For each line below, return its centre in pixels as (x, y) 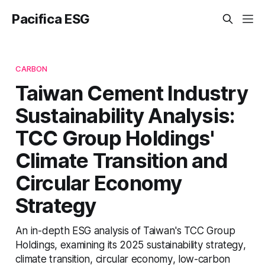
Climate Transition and (121, 160)
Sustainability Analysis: (125, 115)
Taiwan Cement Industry (131, 93)
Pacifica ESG (51, 19)
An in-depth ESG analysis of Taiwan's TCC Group (125, 230)
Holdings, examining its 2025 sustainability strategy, (130, 244)
